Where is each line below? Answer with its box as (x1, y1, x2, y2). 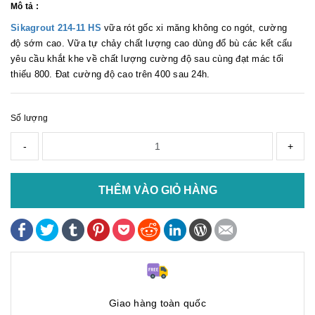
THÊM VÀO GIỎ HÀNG (98, 184, 217, 196)
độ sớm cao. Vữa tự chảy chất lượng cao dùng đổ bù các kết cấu (11, 38, 292, 49)
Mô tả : (11, 1, 39, 11)
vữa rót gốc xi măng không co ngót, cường (101, 22, 287, 33)
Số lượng (11, 113, 48, 123)
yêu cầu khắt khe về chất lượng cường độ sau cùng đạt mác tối (11, 53, 283, 64)
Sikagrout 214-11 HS (11, 22, 101, 33)
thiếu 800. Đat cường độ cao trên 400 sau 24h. (11, 69, 210, 79)
